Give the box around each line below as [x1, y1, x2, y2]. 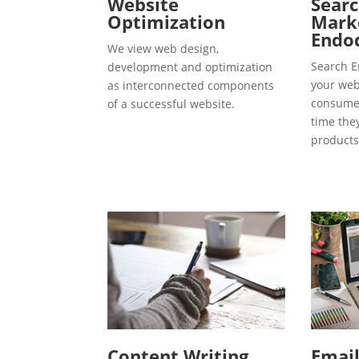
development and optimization [107, 58, 273, 75]
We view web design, [107, 40, 220, 56]
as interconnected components [107, 77, 275, 93]
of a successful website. [107, 95, 236, 111]
